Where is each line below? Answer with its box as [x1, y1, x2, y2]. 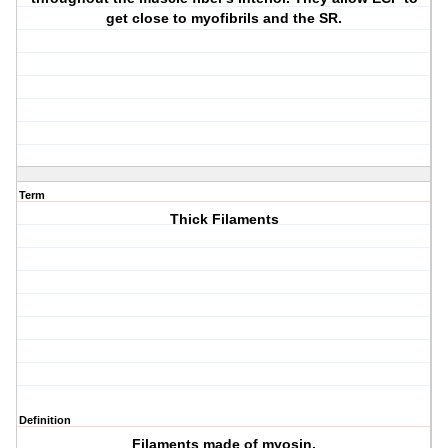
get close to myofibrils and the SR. [106, 10, 343, 27]
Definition [19, 414, 71, 427]
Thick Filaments [169, 211, 279, 228]
